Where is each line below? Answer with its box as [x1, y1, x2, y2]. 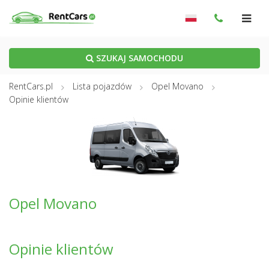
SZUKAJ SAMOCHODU [94, 52, 183, 64]
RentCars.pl [9, 80, 53, 92]
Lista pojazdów [73, 80, 131, 92]
